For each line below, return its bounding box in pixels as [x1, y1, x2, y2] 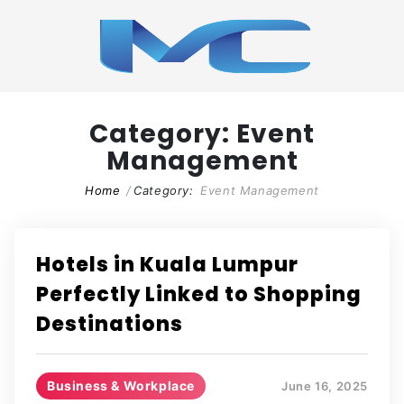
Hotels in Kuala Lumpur [36, 251, 298, 279]
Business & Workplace [47, 378, 195, 393]
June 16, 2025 [281, 378, 368, 393]
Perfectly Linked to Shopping [36, 280, 362, 308]
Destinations [36, 310, 183, 338]
